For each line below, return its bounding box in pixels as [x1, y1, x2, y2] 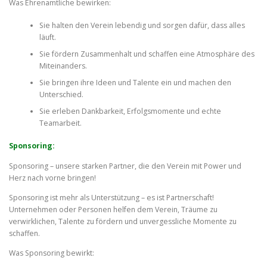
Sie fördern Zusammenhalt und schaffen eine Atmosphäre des [39, 49, 254, 59]
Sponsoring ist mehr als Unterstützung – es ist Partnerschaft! [9, 192, 214, 203]
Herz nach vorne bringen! [9, 172, 96, 183]
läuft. [39, 32, 56, 42]
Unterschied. [39, 89, 83, 100]
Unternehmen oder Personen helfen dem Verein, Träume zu [9, 204, 218, 215]
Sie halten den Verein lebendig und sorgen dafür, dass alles [39, 20, 245, 30]
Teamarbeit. [39, 118, 82, 128]
